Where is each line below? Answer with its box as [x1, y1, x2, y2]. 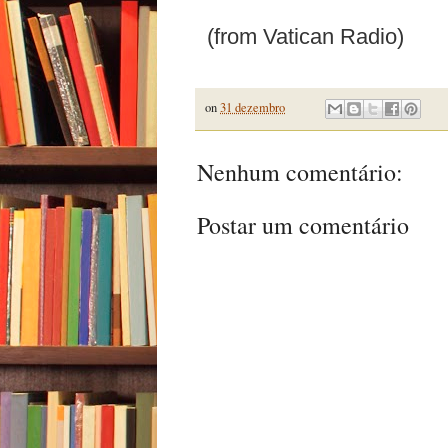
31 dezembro [220, 98, 285, 116]
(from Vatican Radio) [207, 23, 404, 49]
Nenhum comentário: [197, 155, 403, 188]
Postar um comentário [197, 208, 409, 241]
